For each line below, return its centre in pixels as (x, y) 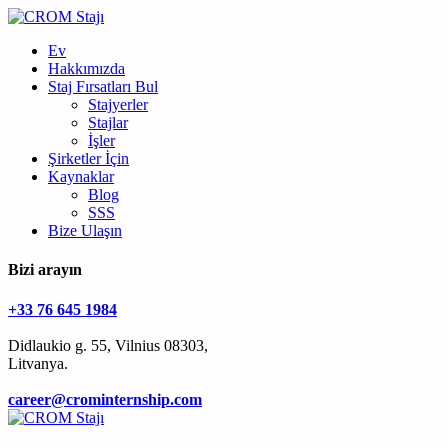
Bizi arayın (45, 270)
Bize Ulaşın (85, 230)
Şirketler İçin (88, 158)
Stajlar (108, 122)
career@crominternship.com (105, 399)
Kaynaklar (81, 176)
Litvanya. (38, 363)
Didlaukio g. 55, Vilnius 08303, (108, 345)
